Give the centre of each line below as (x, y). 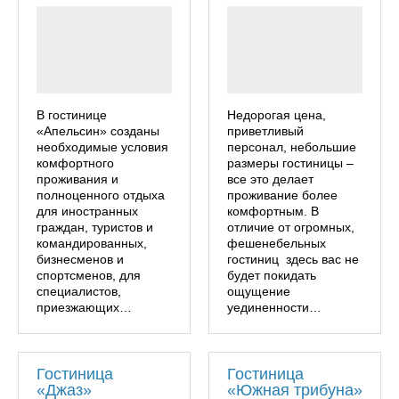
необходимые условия (102, 147)
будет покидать (272, 275)
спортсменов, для (89, 275)
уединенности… (274, 307)
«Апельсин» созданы (98, 130)
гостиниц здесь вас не (293, 259)
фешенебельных (277, 243)
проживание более (282, 195)
